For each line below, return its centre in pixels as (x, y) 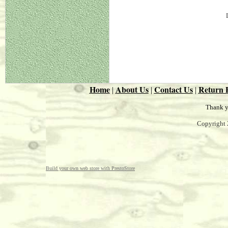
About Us (132, 89)
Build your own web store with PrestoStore (90, 168)
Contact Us (173, 89)
